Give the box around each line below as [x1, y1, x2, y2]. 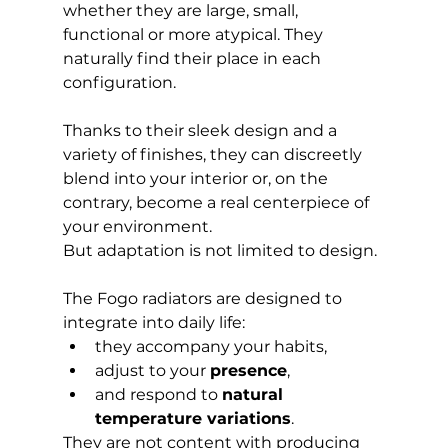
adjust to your [94, 361, 210, 381]
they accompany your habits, [94, 337, 327, 357]
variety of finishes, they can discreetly [62, 145, 366, 165]
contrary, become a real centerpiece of [62, 193, 373, 213]
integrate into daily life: [62, 313, 245, 333]
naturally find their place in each [62, 49, 325, 69]
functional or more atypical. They [62, 25, 327, 45]
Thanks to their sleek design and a [62, 121, 341, 141]
